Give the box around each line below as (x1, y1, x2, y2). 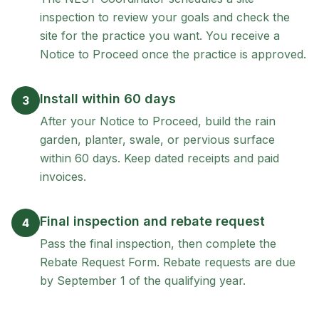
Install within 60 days (40, 91, 176, 106)
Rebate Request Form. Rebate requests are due (40, 255, 296, 269)
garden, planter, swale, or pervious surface (40, 132, 275, 147)
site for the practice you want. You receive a (40, 28, 280, 43)
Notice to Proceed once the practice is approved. (40, 47, 306, 61)
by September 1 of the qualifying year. (40, 273, 246, 288)
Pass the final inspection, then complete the (40, 236, 276, 251)
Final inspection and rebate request (40, 214, 265, 229)
